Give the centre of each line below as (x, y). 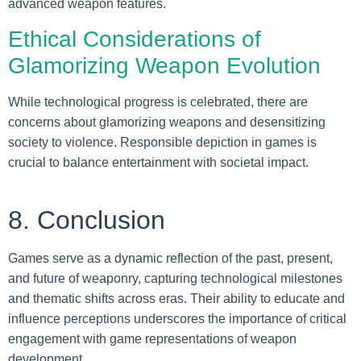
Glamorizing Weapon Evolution (164, 65)
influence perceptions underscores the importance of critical (177, 318)
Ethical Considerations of (135, 39)
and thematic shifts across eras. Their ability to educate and (176, 298)
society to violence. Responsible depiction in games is (162, 142)
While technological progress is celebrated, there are (158, 102)
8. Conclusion (87, 220)
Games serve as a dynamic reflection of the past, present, (170, 258)
